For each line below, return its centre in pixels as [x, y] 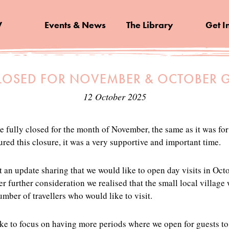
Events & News [75, 25]
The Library [150, 25]
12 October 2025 [114, 97]
